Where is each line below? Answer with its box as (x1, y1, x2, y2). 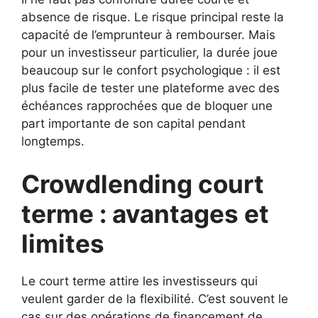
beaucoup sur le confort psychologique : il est (21, 63, 280, 78)
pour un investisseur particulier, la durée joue (21, 45, 278, 60)
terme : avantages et (21, 198, 269, 229)
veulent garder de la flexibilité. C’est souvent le (21, 291, 288, 306)
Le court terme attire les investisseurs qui (21, 273, 258, 288)
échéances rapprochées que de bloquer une (21, 99, 273, 114)
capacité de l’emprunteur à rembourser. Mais (21, 28, 275, 43)
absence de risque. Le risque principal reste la (21, 10, 284, 25)
